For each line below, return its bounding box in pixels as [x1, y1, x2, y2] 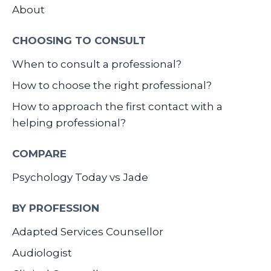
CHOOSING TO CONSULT [12, 34, 146, 47]
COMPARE [12, 147, 67, 160]
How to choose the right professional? [12, 79, 212, 91]
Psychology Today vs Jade [12, 171, 148, 183]
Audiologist [12, 246, 72, 259]
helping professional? [12, 116, 126, 129]
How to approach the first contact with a [12, 100, 223, 113]
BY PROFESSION [12, 201, 99, 214]
